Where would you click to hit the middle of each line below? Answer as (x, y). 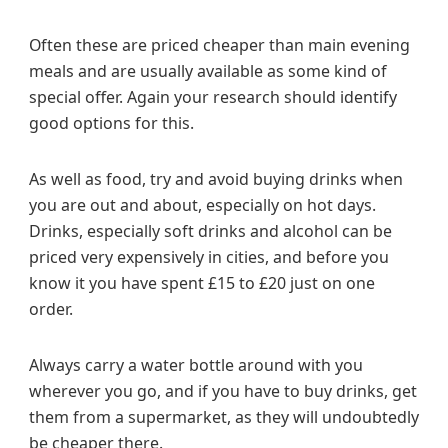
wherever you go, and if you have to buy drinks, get (223, 390)
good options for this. (111, 122)
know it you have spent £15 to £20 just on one (202, 282)
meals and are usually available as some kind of (208, 70)
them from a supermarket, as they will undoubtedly (224, 416)
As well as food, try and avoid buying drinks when (216, 178)
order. (51, 308)
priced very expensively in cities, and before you (209, 256)
